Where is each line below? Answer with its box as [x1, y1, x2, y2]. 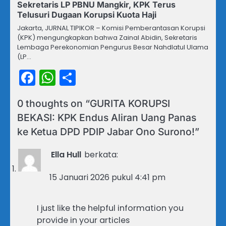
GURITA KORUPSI [90, 97, 170, 109]
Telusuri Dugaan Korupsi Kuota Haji [17, 9, 156, 20]
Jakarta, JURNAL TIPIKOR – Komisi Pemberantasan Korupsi [17, 23, 205, 33]
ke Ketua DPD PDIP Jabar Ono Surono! [17, 125, 195, 138]
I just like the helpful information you [37, 202, 184, 214]
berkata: [84, 148, 118, 160]
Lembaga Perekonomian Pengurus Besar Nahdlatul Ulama [17, 42, 208, 52]
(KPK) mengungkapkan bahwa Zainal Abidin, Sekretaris [17, 32, 197, 42]
